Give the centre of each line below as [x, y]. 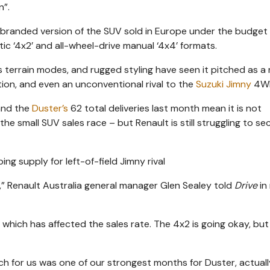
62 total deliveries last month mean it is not [165, 108]
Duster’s [50, 108]
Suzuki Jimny [224, 84]
